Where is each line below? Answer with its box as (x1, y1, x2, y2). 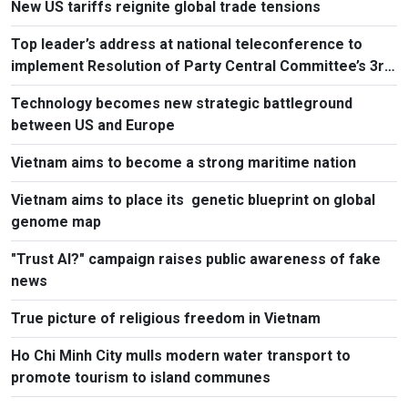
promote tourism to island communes (11, 368, 270, 386)
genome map (11, 212, 101, 230)
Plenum (11, 78, 63, 97)
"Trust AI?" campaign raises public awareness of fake (11, 250, 381, 268)
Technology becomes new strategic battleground (11, 94, 352, 112)
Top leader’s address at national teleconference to (11, 35, 362, 53)
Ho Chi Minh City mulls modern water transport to (11, 346, 351, 364)
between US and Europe (11, 116, 175, 134)
